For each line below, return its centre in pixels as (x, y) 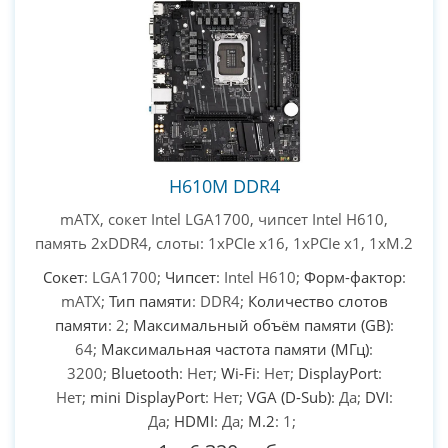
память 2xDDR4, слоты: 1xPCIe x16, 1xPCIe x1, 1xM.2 (224, 242)
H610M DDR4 (224, 185)
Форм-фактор (352, 276)
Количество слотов (317, 300)
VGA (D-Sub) (288, 396)
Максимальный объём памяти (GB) (261, 324)
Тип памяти (150, 300)
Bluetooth (144, 372)
